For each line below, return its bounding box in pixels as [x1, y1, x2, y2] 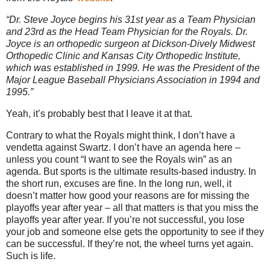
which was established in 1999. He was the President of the [6, 63, 260, 74]
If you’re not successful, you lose [107, 214, 245, 225]
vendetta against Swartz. [6, 142, 111, 152]
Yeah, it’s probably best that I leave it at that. [6, 108, 192, 119]
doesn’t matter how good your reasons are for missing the [6, 190, 250, 201]
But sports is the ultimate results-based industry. [43, 166, 246, 177]
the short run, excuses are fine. [6, 178, 136, 189]
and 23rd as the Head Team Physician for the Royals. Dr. [6, 27, 248, 37]
